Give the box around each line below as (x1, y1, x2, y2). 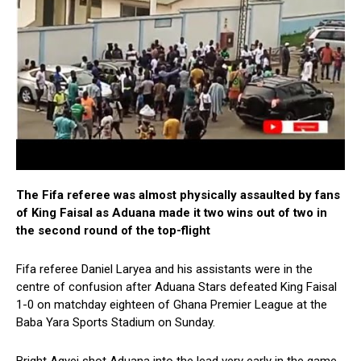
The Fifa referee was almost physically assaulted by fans (16, 188, 340, 203)
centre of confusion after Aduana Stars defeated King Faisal (16, 280, 337, 295)
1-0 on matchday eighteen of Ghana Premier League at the (16, 297, 327, 313)
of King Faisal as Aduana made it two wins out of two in (16, 205, 327, 221)
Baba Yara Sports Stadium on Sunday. (16, 315, 215, 330)
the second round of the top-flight (16, 223, 210, 239)
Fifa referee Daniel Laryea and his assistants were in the (16, 262, 313, 277)
